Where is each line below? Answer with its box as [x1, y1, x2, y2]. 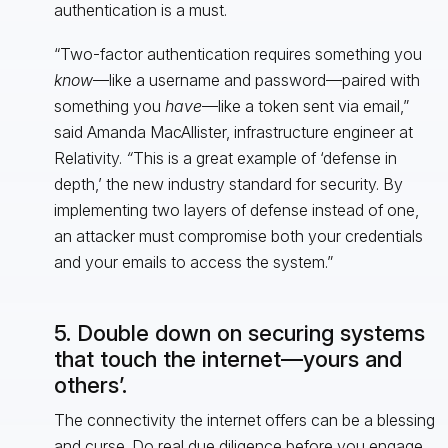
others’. [53, 371, 127, 398]
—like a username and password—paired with [92, 69, 420, 90]
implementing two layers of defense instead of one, [53, 199, 419, 220]
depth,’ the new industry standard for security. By [53, 173, 403, 194]
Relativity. [53, 147, 126, 168]
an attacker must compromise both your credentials [53, 225, 423, 246]
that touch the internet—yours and [53, 345, 402, 372]
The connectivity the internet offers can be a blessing [53, 409, 435, 430]
